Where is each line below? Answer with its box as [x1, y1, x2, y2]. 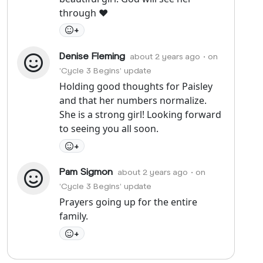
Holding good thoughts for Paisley [59, 79, 213, 93]
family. [59, 209, 88, 222]
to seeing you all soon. [59, 122, 159, 135]
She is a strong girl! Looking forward [59, 107, 221, 121]
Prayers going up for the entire [59, 195, 197, 208]
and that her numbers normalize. [59, 93, 207, 107]
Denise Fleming [59, 49, 125, 61]
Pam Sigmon [59, 165, 113, 177]
